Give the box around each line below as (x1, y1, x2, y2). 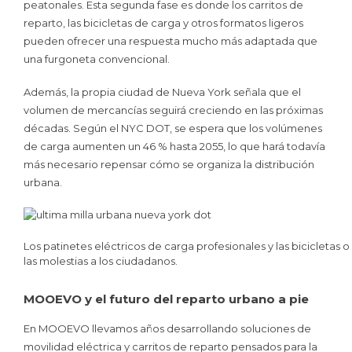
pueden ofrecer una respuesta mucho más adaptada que (24, 34, 317, 47)
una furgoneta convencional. (24, 52, 170, 65)
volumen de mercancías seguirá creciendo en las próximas (24, 104, 323, 117)
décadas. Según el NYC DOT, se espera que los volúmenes (24, 122, 322, 135)
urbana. (24, 176, 62, 189)
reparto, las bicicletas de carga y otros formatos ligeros (24, 16, 303, 29)
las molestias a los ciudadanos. (24, 255, 178, 268)
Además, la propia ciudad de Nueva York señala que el (24, 86, 301, 99)
